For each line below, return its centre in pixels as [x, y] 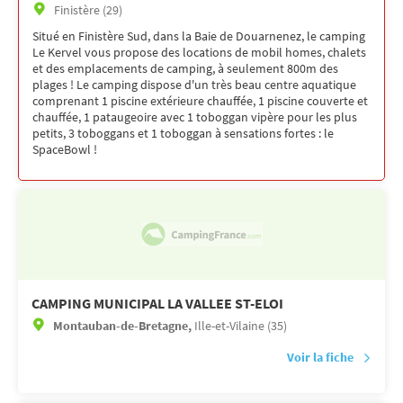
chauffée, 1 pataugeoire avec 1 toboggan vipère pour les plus [195, 116]
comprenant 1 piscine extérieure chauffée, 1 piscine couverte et [200, 100]
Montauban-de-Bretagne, [124, 325]
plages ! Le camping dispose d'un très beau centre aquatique [194, 84]
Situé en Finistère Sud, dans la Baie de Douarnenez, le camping [199, 36]
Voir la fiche [320, 357]
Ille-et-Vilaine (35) [241, 325]
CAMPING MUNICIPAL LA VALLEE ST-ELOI [157, 303]
